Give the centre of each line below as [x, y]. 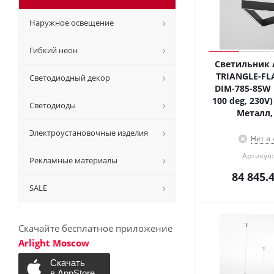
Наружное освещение [72, 23]
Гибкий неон [54, 50]
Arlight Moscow [54, 243]
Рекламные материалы [73, 160]
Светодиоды [53, 105]
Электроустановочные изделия [89, 133]
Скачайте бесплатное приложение [95, 228]
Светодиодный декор [70, 78]
